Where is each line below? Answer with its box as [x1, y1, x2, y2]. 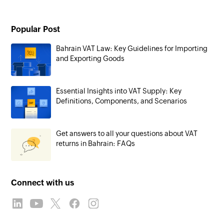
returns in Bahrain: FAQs [56, 139, 135, 148]
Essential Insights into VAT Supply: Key [56, 87, 182, 95]
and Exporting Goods [56, 54, 125, 63]
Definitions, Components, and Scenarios [56, 97, 187, 105]
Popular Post [11, 24, 60, 34]
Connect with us [11, 178, 74, 188]
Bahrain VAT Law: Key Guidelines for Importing [56, 44, 208, 53]
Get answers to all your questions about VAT [56, 129, 198, 138]
